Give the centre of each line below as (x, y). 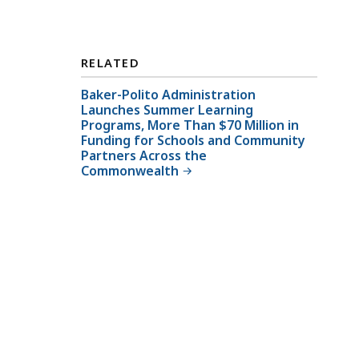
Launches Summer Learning (167, 109)
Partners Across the (144, 155)
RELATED (111, 63)
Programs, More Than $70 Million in (190, 125)
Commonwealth (130, 170)
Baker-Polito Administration (168, 94)
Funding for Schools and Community (193, 140)
